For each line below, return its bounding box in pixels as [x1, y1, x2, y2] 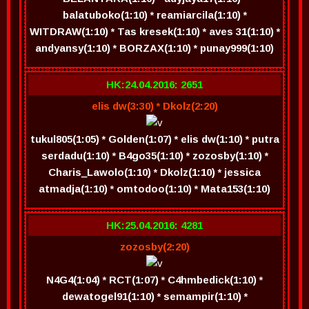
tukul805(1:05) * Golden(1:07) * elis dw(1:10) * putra [30, 133, 279, 145]
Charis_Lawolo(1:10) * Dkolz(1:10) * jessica [48, 166, 261, 178]
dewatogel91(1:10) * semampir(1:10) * [61, 290, 248, 302]
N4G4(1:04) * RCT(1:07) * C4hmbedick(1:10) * [46, 274, 263, 286]
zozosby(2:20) [119, 241, 190, 252]
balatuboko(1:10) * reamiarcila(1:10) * [62, 9, 247, 21]
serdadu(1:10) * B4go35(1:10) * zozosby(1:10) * [41, 150, 268, 161]
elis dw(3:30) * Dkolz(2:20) [91, 100, 218, 112]
